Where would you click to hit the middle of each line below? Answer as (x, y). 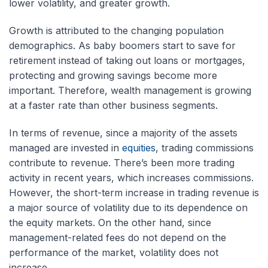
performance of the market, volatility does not (114, 252)
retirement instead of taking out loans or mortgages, (127, 60)
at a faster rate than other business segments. (113, 105)
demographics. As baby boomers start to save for (122, 45)
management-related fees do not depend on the (118, 237)
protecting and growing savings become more (113, 75)
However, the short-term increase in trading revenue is (134, 192)
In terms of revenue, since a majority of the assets (123, 133)
